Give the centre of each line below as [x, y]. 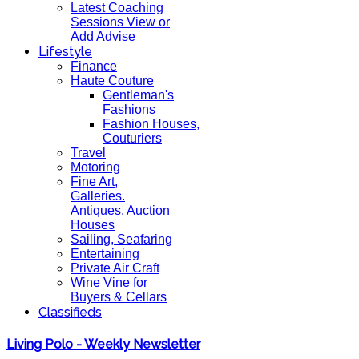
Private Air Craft [115, 268]
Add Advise [103, 36]
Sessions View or [120, 22]
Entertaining [105, 254]
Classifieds [70, 312]
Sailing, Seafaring [121, 239]
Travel [88, 153]
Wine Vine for [109, 282]
